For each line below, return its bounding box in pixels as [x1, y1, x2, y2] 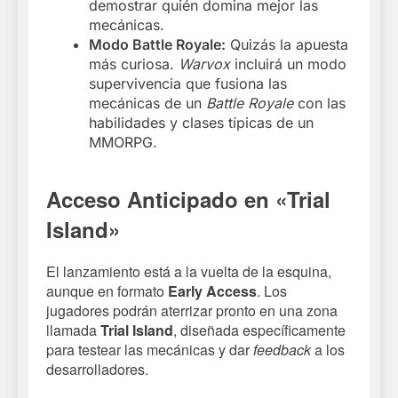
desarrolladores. [46, 359, 148, 380]
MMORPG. [89, 133, 157, 152]
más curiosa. [89, 55, 179, 74]
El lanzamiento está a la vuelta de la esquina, [46, 261, 331, 283]
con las [293, 94, 346, 113]
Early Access [168, 281, 257, 302]
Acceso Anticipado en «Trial [46, 184, 330, 215]
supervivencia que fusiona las [89, 75, 287, 93]
